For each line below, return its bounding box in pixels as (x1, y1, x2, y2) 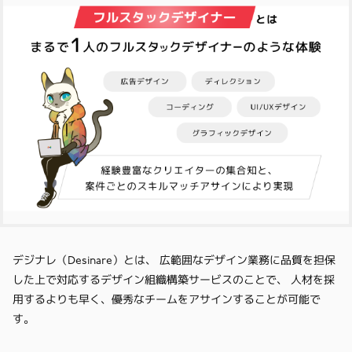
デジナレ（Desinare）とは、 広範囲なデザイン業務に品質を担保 (13, 253, 335, 267)
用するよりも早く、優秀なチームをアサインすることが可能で (13, 292, 321, 306)
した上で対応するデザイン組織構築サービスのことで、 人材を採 (13, 273, 335, 287)
